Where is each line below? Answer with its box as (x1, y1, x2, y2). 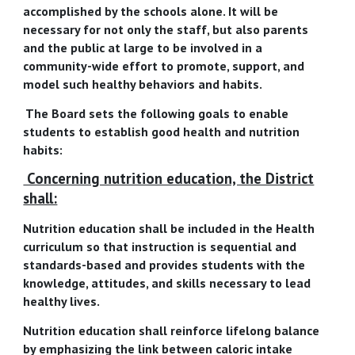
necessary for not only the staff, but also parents (23, 21, 309, 38)
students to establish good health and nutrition (23, 123, 300, 139)
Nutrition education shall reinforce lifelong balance (23, 322, 320, 338)
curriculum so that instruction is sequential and (23, 239, 297, 255)
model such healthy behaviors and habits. (23, 76, 263, 93)
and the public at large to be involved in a (23, 40, 263, 56)
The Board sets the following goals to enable (23, 105, 289, 121)
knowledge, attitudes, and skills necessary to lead (23, 275, 311, 292)
